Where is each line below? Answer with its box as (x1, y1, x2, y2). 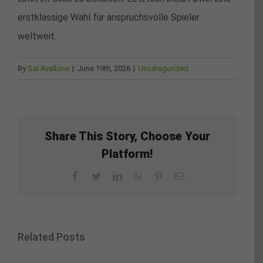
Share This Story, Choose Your (44, 129, 210, 144)
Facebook (79, 171, 116, 181)
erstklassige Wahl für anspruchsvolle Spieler (18, 12, 200, 23)
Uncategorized (138, 64, 188, 73)
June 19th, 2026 (77, 64, 130, 73)
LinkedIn (121, 171, 156, 181)
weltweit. (18, 31, 56, 42)
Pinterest (162, 171, 194, 181)
